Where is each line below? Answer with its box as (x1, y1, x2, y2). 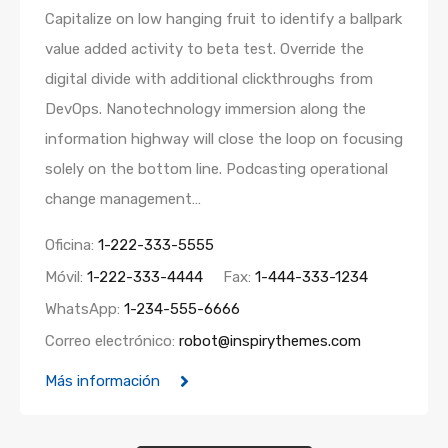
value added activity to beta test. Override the (45, 40, 364, 58)
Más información (45, 372, 160, 390)
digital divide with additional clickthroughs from (45, 70, 373, 88)
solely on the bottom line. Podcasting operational (45, 160, 388, 178)
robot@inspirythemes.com (179, 332, 361, 350)
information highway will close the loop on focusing (45, 130, 403, 148)
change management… (45, 190, 201, 208)
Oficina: (45, 236, 98, 254)
